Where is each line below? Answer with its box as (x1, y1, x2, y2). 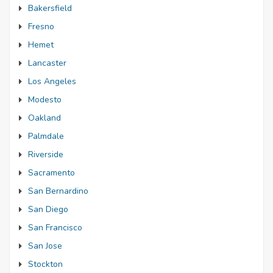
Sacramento (28, 167, 75, 179)
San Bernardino (28, 185, 88, 197)
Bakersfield (28, 2, 72, 14)
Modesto (28, 94, 62, 105)
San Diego (28, 204, 68, 215)
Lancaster (28, 57, 66, 69)
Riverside (28, 149, 63, 160)
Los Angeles (28, 76, 76, 87)
